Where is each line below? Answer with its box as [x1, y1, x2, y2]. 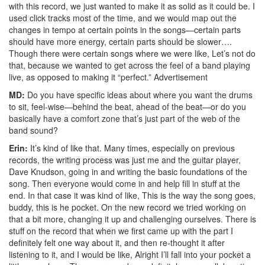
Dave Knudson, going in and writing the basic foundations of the [9, 165, 247, 177]
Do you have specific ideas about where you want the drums [25, 88, 253, 101]
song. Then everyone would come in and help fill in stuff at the [9, 177, 240, 189]
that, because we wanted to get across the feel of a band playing [9, 59, 250, 71]
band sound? [9, 124, 58, 136]
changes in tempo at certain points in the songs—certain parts [9, 23, 241, 35]
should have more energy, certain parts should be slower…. [9, 35, 232, 47]
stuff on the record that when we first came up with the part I [9, 224, 233, 237]
